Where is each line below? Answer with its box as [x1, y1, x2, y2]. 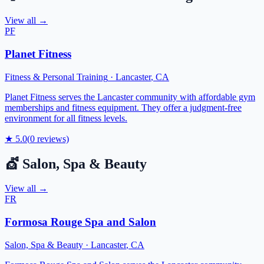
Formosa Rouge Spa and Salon [5, 216, 156, 229]
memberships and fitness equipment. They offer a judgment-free [5, 102, 242, 113]
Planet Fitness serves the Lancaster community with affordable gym [5, 91, 255, 102]
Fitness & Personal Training [5, 71, 108, 82]
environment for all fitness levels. [5, 113, 127, 123]
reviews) [35, 133, 69, 144]
